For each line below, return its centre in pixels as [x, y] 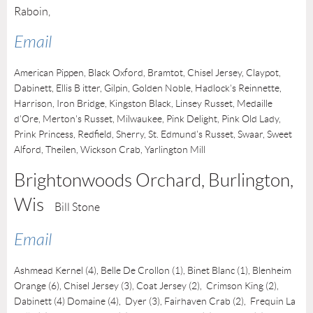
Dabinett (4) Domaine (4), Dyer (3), [89, 301]
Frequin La [272, 301]
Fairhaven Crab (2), [206, 301]
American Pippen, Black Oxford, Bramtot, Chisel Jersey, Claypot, [147, 72]
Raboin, [33, 11]
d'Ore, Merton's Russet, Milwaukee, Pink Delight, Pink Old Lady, [147, 118]
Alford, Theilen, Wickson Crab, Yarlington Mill [110, 149]
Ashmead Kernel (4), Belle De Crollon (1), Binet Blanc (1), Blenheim [153, 270]
